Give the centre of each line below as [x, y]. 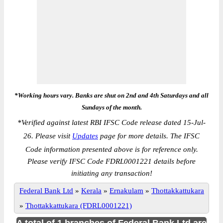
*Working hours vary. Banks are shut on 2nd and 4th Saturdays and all [111, 95]
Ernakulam [126, 191]
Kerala [91, 191]
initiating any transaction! [111, 173]
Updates [85, 136]
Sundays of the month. [111, 107]
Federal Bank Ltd [46, 191]
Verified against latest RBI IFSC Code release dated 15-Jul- [113, 122]
